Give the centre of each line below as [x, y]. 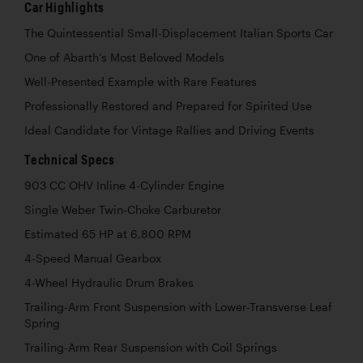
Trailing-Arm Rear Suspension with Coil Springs [151, 348]
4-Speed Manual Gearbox [93, 259]
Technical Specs [70, 160]
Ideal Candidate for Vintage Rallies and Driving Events [169, 131]
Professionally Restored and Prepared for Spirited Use [168, 107]
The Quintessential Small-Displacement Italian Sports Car [179, 34]
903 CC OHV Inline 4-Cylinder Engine [124, 186]
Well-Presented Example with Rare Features [141, 82]
